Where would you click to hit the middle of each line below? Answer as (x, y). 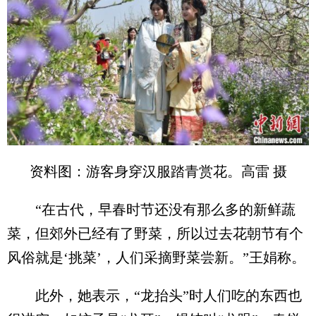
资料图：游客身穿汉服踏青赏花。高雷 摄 (158, 171)
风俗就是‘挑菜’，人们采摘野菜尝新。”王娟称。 (156, 257)
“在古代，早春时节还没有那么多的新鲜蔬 (151, 209)
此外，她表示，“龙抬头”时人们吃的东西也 (154, 295)
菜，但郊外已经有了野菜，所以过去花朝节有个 (155, 233)
